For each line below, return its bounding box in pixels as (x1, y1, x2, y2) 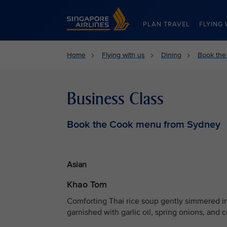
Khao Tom (67, 178, 107, 190)
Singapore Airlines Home (67, 7, 145, 16)
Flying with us (102, 51, 145, 59)
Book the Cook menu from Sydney (67, 119, 220, 131)
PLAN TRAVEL (143, 20, 190, 28)
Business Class (67, 89, 164, 108)
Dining (161, 51, 181, 59)
